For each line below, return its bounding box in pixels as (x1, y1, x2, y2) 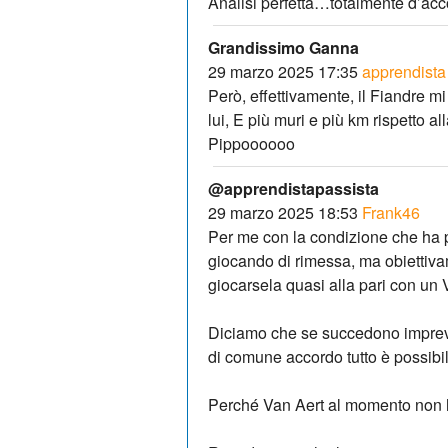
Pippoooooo (208, 131, 295, 155)
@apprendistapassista (208, 176, 379, 200)
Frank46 (362, 200, 420, 224)
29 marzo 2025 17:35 (208, 59, 358, 83)
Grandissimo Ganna (208, 35, 359, 59)
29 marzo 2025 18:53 (208, 200, 358, 224)
